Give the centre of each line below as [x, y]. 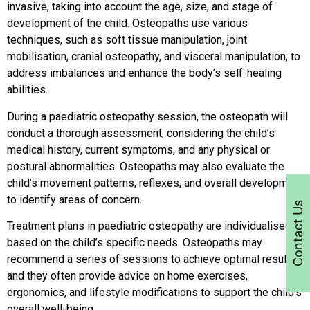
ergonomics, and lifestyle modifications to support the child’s [154, 293]
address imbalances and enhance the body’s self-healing [144, 73]
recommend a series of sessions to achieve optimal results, [153, 259]
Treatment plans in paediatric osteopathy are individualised [149, 226]
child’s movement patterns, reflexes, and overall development [155, 183]
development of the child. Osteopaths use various [127, 24]
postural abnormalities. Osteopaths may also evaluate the [146, 166]
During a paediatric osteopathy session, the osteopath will [147, 116]
